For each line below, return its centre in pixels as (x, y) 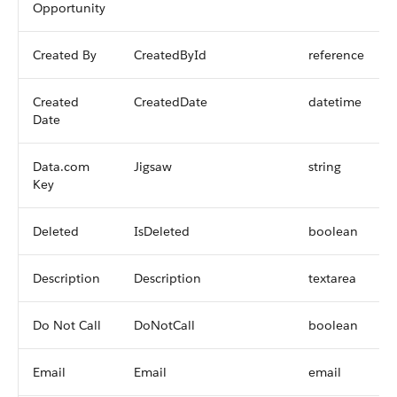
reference (336, 55)
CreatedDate (171, 102)
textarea (332, 278)
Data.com (61, 167)
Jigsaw (153, 167)
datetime (335, 102)
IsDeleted (162, 231)
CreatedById (170, 55)
